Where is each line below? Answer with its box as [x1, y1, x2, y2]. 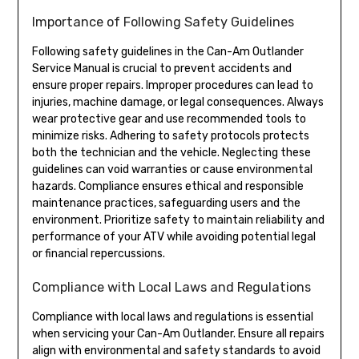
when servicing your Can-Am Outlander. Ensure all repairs [31, 327, 325, 341]
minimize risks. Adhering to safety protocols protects [31, 129, 309, 143]
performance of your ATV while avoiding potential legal [31, 230, 316, 244]
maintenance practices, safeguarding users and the [31, 196, 301, 211]
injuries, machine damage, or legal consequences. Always [31, 95, 324, 110]
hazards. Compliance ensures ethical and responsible [31, 179, 304, 194]
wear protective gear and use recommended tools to [31, 112, 306, 127]
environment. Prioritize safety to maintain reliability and [31, 213, 325, 228]
